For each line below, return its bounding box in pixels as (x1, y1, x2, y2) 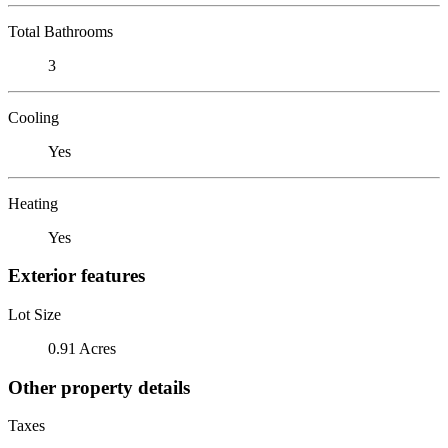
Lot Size (8, 305, 61, 323)
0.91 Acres (48, 339, 116, 357)
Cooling (8, 108, 59, 126)
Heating (8, 194, 58, 212)
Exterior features (8, 265, 145, 287)
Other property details (8, 376, 190, 398)
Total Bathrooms (8, 22, 113, 40)
